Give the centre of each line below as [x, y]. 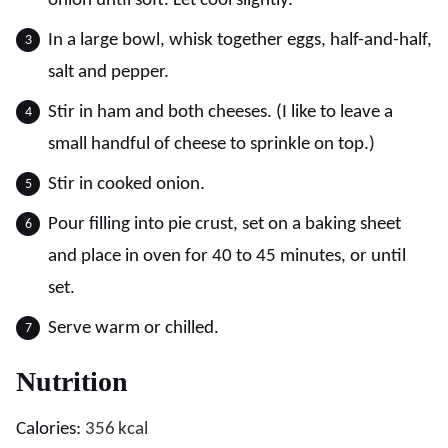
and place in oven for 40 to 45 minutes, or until [227, 256]
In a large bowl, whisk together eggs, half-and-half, [240, 40]
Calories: [50, 429]
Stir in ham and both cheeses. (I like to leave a [220, 112]
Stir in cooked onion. [126, 184]
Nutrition [72, 381]
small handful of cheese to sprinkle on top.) [211, 144]
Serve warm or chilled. [133, 328]
